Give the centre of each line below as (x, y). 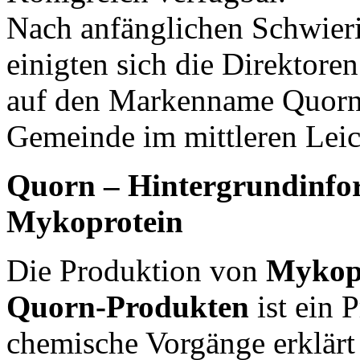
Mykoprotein (95, 221)
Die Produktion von (136, 270)
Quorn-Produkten (128, 306)
